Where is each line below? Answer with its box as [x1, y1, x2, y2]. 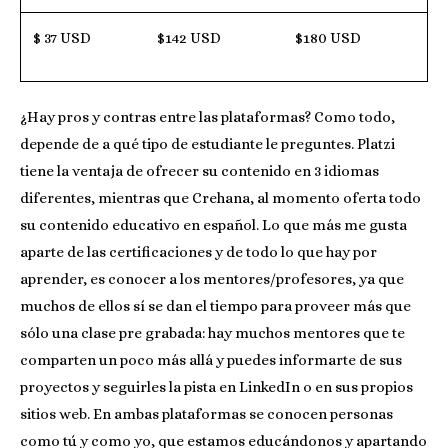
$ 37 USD [33, 28, 91, 47]
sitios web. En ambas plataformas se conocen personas [20, 404, 393, 423]
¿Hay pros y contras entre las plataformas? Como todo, [20, 107, 395, 126]
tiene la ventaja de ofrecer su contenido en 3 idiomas [20, 161, 379, 180]
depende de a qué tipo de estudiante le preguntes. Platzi [20, 134, 395, 153]
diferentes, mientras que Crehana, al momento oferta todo [20, 188, 421, 207]
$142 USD [157, 28, 221, 47]
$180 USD [295, 28, 361, 47]
